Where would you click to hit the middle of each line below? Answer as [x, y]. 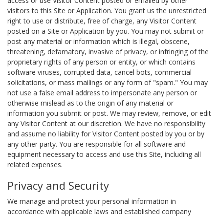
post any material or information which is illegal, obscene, [99, 41]
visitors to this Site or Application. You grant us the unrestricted [107, 11]
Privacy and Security [58, 185]
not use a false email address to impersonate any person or [102, 93]
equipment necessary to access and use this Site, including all [104, 154]
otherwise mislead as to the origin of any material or [90, 103]
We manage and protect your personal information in [92, 201]
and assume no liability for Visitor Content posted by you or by [106, 134]
